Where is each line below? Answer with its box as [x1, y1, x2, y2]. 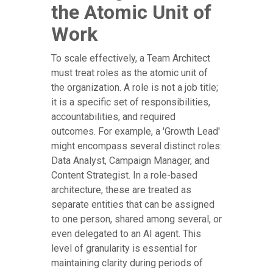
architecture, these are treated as [51, 184, 191, 196]
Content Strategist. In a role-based [51, 169, 197, 182]
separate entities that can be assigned [51, 199, 214, 211]
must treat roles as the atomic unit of [51, 67, 208, 79]
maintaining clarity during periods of [51, 257, 203, 269]
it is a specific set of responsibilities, [51, 96, 210, 108]
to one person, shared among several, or [51, 213, 222, 225]
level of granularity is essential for [51, 243, 197, 255]
